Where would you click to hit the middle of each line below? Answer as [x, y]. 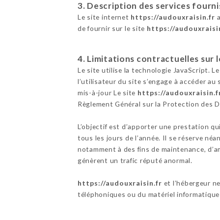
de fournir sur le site [112, 28]
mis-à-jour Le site [107, 93]
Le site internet [104, 17]
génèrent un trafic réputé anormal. [135, 161]
